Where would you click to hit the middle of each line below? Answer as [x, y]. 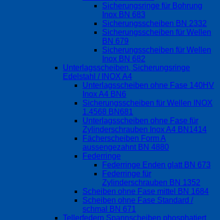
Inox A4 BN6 [104, 94]
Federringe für [127, 174]
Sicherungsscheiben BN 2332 [154, 24]
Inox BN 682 [124, 59]
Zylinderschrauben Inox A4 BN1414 [145, 130]
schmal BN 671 [109, 209]
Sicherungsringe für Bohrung [152, 6]
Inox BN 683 [124, 15]
